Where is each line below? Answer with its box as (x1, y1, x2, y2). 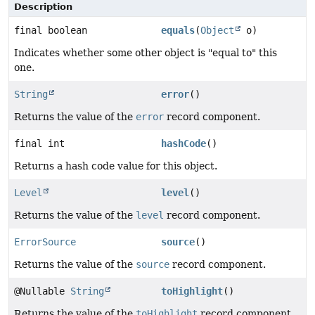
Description (14, 1, 72, 13)
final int (14, 138, 65, 150)
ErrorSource (14, 236, 76, 248)
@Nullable (14, 285, 70, 297)
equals (160, 25, 195, 37)
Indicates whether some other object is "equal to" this (14, 47, 277, 59)
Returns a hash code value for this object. (14, 160, 217, 172)
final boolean (14, 25, 87, 37)
